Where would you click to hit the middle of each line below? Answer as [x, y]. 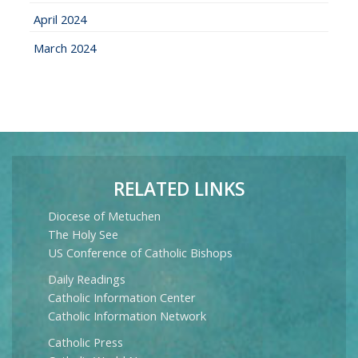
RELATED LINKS [179, 189]
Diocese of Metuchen [104, 215]
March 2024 [65, 48]
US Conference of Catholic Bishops [140, 252]
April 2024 [60, 19]
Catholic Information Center [122, 297]
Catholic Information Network [127, 315]
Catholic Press [86, 342]
